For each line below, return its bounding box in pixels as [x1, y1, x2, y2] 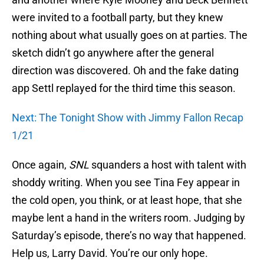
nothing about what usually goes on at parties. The [12, 29, 247, 42]
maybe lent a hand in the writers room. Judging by [12, 212, 245, 225]
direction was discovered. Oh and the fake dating [12, 64, 239, 77]
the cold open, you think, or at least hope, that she [12, 194, 242, 207]
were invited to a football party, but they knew [12, 11, 223, 24]
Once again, [12, 159, 69, 171]
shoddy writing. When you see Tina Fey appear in [12, 176, 240, 189]
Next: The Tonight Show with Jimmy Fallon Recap [12, 111, 243, 124]
